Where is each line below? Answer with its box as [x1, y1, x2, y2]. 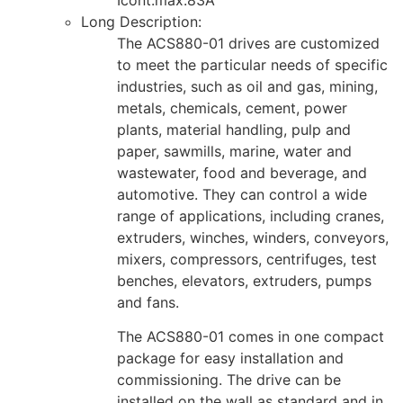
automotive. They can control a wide [117, 184, 367, 203]
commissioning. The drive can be [117, 371, 341, 390]
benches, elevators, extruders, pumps [117, 271, 372, 290]
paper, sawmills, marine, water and [117, 141, 352, 160]
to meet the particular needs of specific [117, 55, 388, 74]
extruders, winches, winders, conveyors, [117, 228, 389, 246]
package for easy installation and [117, 349, 344, 368]
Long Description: [81, 12, 201, 31]
